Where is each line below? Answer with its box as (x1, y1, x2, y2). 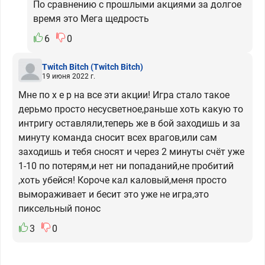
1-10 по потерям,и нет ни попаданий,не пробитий (18, 160, 234, 172)
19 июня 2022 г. (42, 72, 95, 80)
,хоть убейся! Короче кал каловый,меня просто (18, 174, 227, 186)
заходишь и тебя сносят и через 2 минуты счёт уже (18, 146, 244, 157)
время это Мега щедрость (33, 13, 149, 24)
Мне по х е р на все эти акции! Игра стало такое (18, 89, 230, 101)
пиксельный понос (18, 203, 101, 214)
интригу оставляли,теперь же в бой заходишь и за (18, 118, 240, 129)
